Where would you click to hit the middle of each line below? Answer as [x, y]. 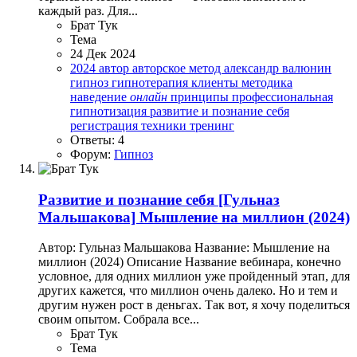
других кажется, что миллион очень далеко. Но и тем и [188, 291]
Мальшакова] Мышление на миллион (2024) [194, 217]
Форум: [92, 154]
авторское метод [178, 68]
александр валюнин [278, 68]
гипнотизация [110, 111]
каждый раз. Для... [88, 11]
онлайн [149, 97]
